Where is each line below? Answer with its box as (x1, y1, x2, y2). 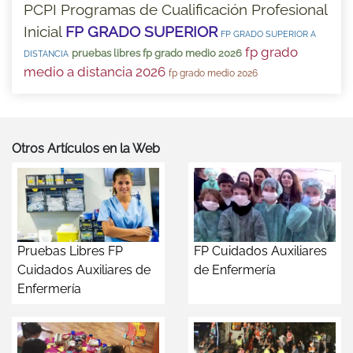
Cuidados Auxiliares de (17, 262, 150, 278)
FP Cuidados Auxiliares (194, 243, 327, 259)
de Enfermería (194, 262, 276, 278)
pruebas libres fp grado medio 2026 (72, 47, 242, 60)
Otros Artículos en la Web (12, 141, 160, 157)
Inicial (24, 23, 62, 41)
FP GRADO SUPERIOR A (221, 29, 316, 40)
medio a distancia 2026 (24, 64, 165, 80)
